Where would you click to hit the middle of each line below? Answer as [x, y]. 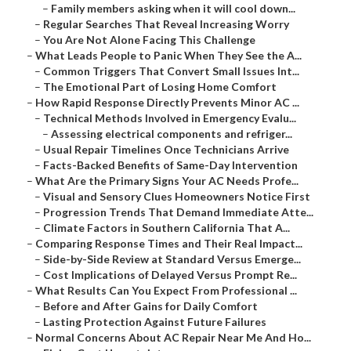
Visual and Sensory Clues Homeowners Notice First [177, 197]
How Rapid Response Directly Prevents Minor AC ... [167, 103]
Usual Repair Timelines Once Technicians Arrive [166, 150]
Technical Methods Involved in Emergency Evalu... [170, 118]
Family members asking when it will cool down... [173, 9]
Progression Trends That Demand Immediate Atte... [178, 212]
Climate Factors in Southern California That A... [166, 228]
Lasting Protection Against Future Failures [155, 322]
